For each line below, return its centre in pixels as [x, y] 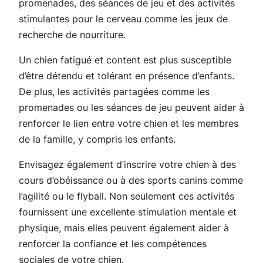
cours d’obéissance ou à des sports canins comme [131, 180]
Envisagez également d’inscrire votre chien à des [127, 164]
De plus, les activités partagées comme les [114, 91]
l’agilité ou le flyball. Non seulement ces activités [127, 196]
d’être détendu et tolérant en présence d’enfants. [127, 75]
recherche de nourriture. [72, 34]
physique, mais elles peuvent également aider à [124, 227]
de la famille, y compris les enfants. [97, 139]
